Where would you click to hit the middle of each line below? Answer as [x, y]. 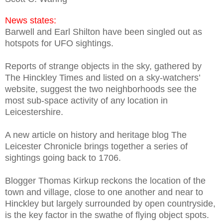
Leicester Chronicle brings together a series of [96, 146]
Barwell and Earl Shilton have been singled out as [104, 32]
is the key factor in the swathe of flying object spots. [107, 215]
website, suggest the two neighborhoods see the [101, 89]
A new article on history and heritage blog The [96, 135]
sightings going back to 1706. [63, 158]
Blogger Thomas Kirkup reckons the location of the [105, 181]
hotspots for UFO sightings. [59, 43]
